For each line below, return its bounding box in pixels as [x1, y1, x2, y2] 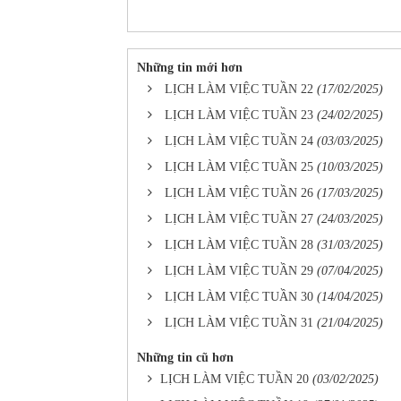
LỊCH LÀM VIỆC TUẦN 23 [165, 108, 313, 122]
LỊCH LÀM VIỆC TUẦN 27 [165, 212, 313, 226]
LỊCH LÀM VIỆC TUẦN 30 [165, 290, 313, 303]
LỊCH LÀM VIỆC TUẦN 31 [165, 316, 313, 329]
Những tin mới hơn [137, 61, 243, 74]
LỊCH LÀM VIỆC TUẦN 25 [165, 160, 313, 174]
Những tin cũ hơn [137, 351, 234, 364]
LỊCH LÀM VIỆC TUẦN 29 [165, 264, 313, 277]
